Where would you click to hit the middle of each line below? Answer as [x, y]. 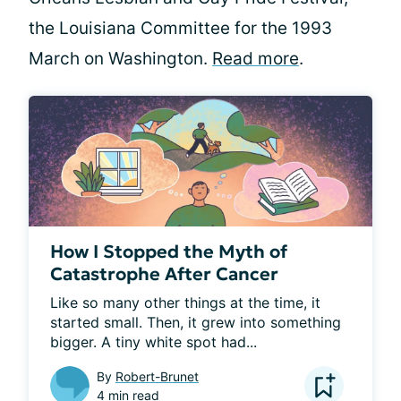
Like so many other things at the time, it [185, 303]
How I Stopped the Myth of [169, 252]
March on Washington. [120, 59]
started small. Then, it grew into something [196, 323]
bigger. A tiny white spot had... [154, 342]
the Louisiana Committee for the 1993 [180, 28]
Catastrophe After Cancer [164, 274]
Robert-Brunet [157, 377]
